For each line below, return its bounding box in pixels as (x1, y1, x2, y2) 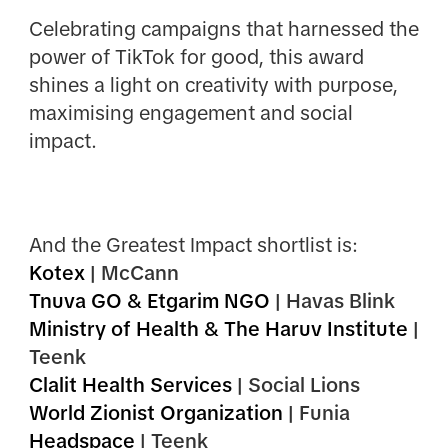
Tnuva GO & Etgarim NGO (28, 290, 270, 313)
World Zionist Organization (28, 402, 283, 425)
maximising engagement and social (28, 101, 353, 124)
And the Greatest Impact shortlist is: (28, 234, 358, 257)
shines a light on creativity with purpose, (28, 73, 398, 96)
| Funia (282, 402, 350, 425)
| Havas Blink (269, 290, 395, 313)
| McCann (84, 262, 179, 285)
